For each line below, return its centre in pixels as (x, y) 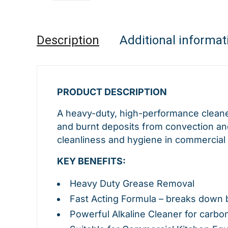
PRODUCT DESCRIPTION (112, 92)
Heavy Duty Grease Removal (132, 184)
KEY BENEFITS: (91, 161)
